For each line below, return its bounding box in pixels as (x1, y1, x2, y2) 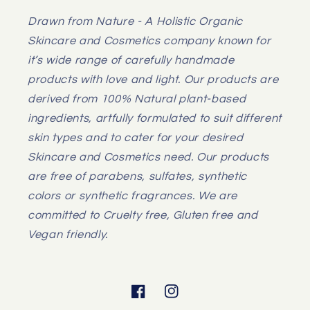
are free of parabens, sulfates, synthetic (28, 170, 248, 182)
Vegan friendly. (28, 228, 108, 240)
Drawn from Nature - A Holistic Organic (28, 15, 244, 27)
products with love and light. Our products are (28, 73, 279, 85)
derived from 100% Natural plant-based (28, 92, 246, 104)
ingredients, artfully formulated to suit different (28, 111, 282, 124)
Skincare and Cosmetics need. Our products (28, 150, 270, 163)
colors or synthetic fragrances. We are (28, 189, 238, 201)
